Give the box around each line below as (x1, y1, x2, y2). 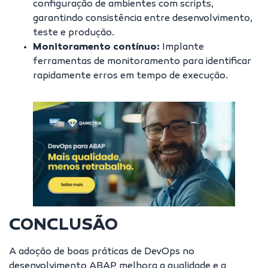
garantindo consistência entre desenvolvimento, (33, 13, 252, 25)
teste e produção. (33, 28, 114, 39)
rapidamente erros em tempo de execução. (33, 71, 228, 82)
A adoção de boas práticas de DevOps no (9, 246, 194, 258)
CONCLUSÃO (9, 216, 118, 236)
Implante (160, 42, 204, 53)
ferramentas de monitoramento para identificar (33, 56, 251, 68)
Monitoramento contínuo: (33, 42, 160, 53)
